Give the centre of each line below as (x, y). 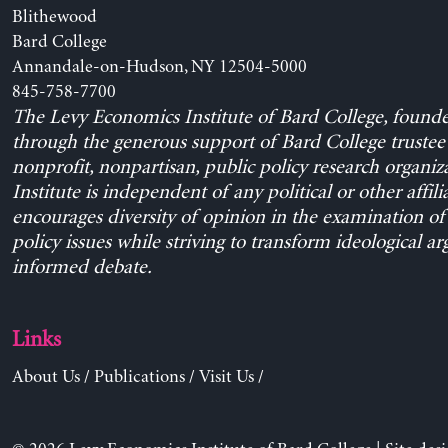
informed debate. (81, 267)
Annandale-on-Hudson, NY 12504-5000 (159, 66)
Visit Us (226, 376)
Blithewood (54, 16)
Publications (139, 376)
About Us (45, 376)
